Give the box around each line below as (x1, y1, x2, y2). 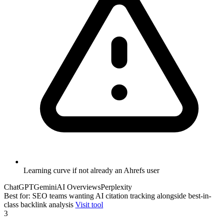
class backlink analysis (4, 200, 73, 209)
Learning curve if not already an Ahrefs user (23, 166, 159, 175)
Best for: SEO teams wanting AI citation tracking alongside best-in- (4, 192, 211, 200)
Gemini (34, 183, 57, 192)
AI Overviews (57, 183, 101, 192)
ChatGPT (4, 183, 34, 192)
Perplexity (101, 183, 132, 192)
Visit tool (75, 200, 103, 209)
